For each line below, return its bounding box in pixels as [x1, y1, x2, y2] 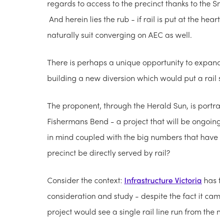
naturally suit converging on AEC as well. [47, 29, 192, 41]
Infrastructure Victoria [124, 174, 202, 186]
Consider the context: [47, 174, 124, 186]
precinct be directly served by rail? [47, 147, 170, 159]
